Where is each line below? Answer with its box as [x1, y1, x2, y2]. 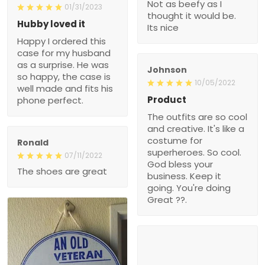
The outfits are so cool [147, 110, 247, 123]
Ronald [17, 136, 49, 148]
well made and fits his [17, 82, 113, 95]
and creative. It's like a [147, 122, 244, 135]
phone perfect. [17, 93, 83, 106]
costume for [147, 134, 202, 147]
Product [147, 93, 186, 106]
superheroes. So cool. [147, 146, 241, 159]
